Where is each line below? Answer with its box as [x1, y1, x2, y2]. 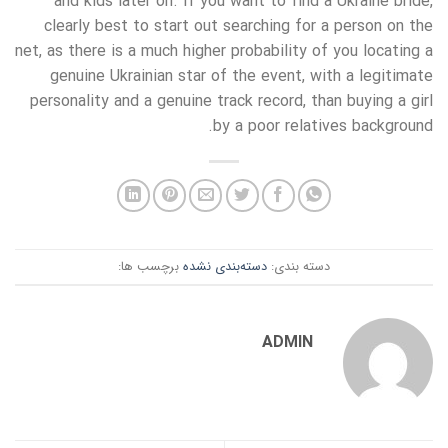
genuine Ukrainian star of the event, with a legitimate [50, 64, 433, 90]
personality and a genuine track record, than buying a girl [30, 89, 433, 115]
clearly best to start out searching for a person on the [44, 14, 433, 40]
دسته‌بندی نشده [183, 256, 267, 277]
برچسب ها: [118, 256, 183, 277]
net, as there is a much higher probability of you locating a [15, 39, 433, 65]
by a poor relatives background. [213, 114, 433, 140]
